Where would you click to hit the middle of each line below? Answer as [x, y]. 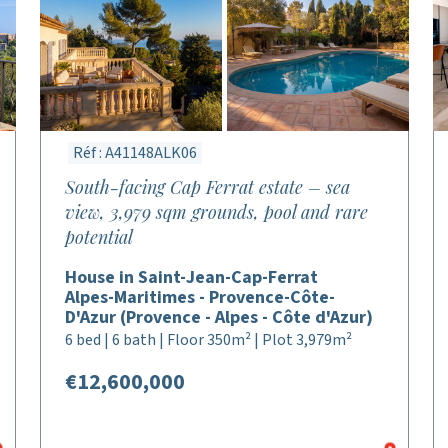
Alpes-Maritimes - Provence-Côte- [200, 297]
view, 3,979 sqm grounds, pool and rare [217, 212]
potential [99, 237]
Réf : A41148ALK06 [135, 153]
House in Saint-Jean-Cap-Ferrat [192, 277]
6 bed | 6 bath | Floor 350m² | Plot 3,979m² [209, 340]
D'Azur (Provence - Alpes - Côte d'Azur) [219, 317]
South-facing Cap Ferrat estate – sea [208, 187]
